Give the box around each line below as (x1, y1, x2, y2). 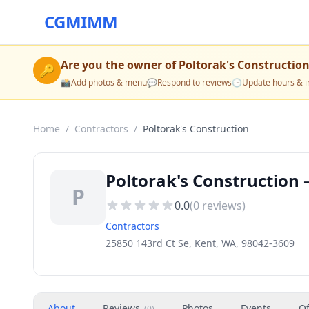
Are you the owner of (61, 57, 179, 72)
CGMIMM (44, 10, 118, 33)
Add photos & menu (71, 77, 147, 88)
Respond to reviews (157, 77, 232, 88)
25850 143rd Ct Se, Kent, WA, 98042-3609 (106, 237, 295, 250)
